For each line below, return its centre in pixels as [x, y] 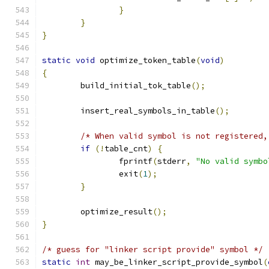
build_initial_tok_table [136, 86]
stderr [172, 161]
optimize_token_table [145, 60]
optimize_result [116, 212]
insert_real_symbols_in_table [148, 111]
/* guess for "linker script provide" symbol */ [153, 249]
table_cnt [126, 149]
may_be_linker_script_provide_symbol [177, 262]
